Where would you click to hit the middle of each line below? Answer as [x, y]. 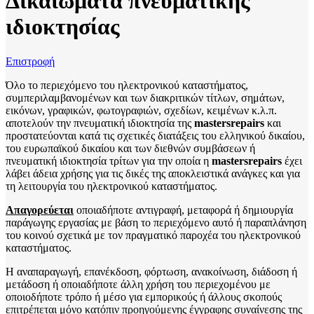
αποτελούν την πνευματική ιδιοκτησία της [100, 123]
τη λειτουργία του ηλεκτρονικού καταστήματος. [111, 186]
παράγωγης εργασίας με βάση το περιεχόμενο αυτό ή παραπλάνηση [156, 222]
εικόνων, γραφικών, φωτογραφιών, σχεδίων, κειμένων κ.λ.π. [141, 110]
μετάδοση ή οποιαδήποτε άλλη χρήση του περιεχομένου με [138, 284]
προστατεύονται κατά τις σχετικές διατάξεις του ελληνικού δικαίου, [155, 135]
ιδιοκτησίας [63, 27]
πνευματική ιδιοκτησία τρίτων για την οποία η [109, 161]
